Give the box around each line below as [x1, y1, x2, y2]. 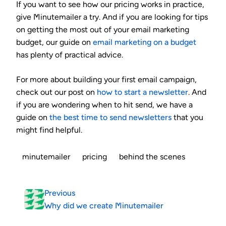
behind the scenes [119, 151, 185, 161]
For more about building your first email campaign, [16, 74, 197, 84]
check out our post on [16, 87, 97, 97]
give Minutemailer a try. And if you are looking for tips [16, 12, 208, 22]
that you [172, 112, 203, 122]
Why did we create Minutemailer [44, 200, 163, 210]
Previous [44, 188, 75, 198]
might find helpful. [16, 125, 82, 135]
